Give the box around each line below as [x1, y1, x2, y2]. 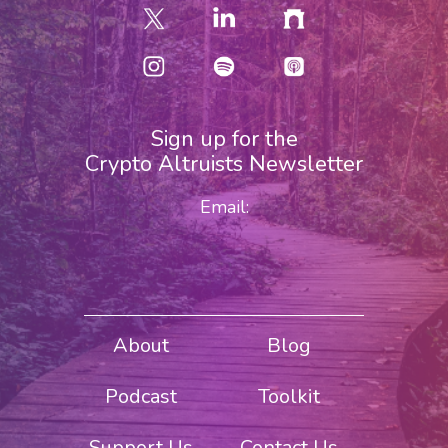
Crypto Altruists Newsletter [85, 149, 363, 180]
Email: [199, 195, 249, 220]
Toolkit [257, 383, 320, 411]
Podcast [104, 383, 177, 411]
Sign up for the [150, 124, 298, 155]
